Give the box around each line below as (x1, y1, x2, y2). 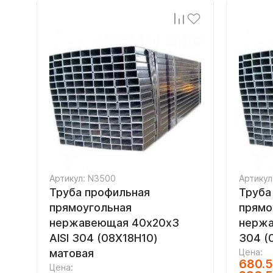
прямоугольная (49, 201, 132, 214)
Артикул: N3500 (49, 173, 116, 183)
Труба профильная (49, 186, 150, 199)
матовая (49, 247, 94, 260)
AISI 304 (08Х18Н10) (49, 232, 158, 244)
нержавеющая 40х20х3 (49, 216, 179, 229)
